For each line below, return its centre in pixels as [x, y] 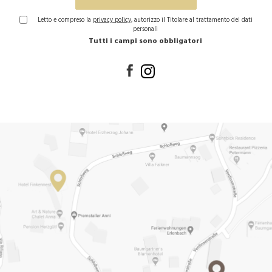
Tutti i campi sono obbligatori [145, 41]
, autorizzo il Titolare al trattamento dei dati [192, 20]
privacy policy [112, 20]
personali [145, 29]
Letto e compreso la [65, 20]
